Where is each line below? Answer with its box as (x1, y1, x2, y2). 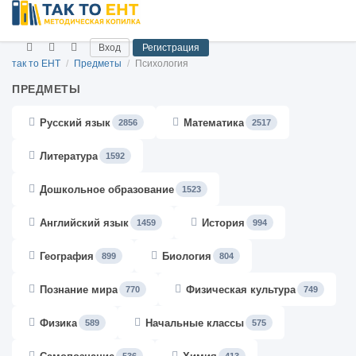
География (40, 250, 94, 262)
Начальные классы (145, 316, 244, 329)
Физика (40, 316, 77, 329)
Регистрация (142, 41, 199, 53)
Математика (184, 116, 244, 129)
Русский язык (40, 116, 110, 129)
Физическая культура (186, 283, 296, 296)
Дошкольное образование (40, 183, 174, 195)
